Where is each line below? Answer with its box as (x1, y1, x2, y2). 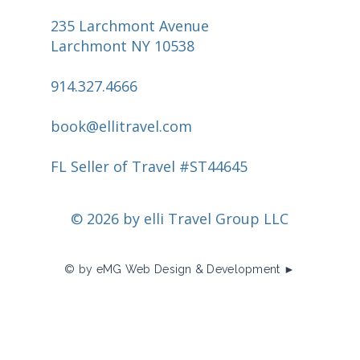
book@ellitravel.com (51, 117, 193, 137)
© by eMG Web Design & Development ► (64, 263, 296, 276)
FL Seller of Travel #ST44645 (51, 157, 248, 177)
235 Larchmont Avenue (51, 16, 210, 36)
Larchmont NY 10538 (51, 36, 195, 56)
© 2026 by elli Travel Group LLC (71, 208, 289, 228)
